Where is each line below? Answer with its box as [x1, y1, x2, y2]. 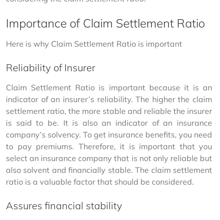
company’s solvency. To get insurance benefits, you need [6, 130, 214, 139]
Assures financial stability [6, 199, 122, 212]
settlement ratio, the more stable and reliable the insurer [6, 106, 214, 116]
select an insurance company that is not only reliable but [6, 153, 214, 163]
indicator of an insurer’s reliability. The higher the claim [6, 94, 214, 104]
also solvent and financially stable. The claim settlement [6, 165, 214, 175]
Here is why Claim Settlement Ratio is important [6, 39, 182, 49]
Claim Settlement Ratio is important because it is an [6, 82, 214, 92]
